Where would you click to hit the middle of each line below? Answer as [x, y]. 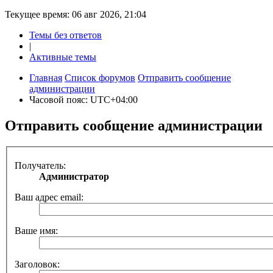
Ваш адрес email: [49, 197]
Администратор [74, 177]
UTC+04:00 [114, 99]
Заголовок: [37, 264]
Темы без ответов [66, 35]
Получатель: [40, 166]
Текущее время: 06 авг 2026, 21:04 [76, 14]
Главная [46, 77]
